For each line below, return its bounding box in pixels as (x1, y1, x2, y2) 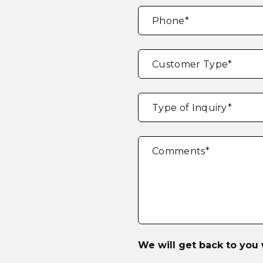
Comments (151, 146, 205, 157)
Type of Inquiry (151, 102, 228, 114)
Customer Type (151, 59, 228, 70)
